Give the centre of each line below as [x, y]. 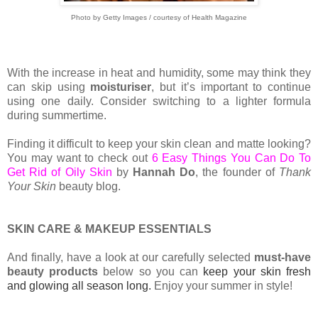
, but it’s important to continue [231, 87]
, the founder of [237, 172]
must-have [283, 258]
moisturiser [121, 87]
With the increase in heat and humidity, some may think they [159, 73]
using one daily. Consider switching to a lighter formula [159, 102]
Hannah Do [164, 172]
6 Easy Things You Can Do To [231, 158]
